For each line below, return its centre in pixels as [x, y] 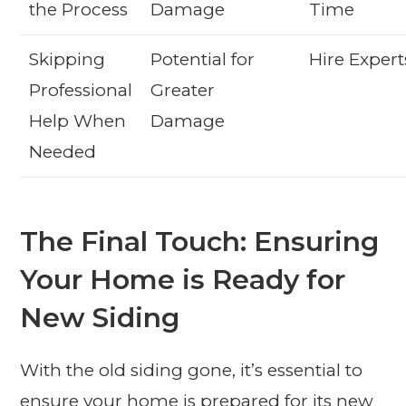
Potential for [203, 60]
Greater [183, 91]
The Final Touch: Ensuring [200, 242]
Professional [81, 91]
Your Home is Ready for [183, 280]
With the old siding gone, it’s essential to [192, 371]
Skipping [68, 60]
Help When [78, 121]
